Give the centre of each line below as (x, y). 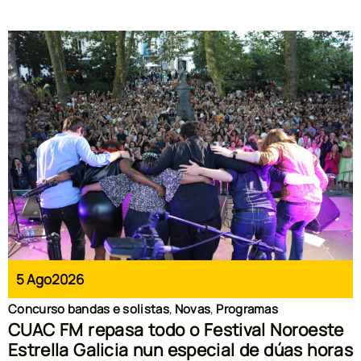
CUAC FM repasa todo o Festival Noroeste (176, 330)
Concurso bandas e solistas (89, 309)
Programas (247, 309)
